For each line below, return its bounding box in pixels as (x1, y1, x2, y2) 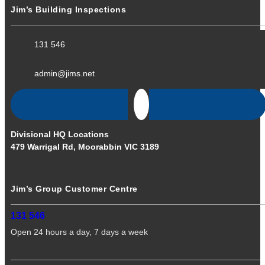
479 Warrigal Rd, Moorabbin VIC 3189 (11, 141, 159, 151)
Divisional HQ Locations (11, 129, 109, 139)
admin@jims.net (34, 69, 95, 79)
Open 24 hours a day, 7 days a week (11, 227, 148, 237)
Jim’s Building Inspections (11, 5, 126, 15)
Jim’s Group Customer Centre (11, 183, 138, 193)
